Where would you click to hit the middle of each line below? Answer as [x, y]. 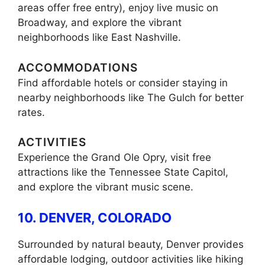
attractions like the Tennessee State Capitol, [123, 172]
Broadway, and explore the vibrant [100, 23]
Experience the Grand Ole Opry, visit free [114, 158]
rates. [31, 112]
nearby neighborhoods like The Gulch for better [131, 97]
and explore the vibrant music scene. [106, 187]
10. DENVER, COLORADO [95, 217]
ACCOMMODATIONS [78, 67]
